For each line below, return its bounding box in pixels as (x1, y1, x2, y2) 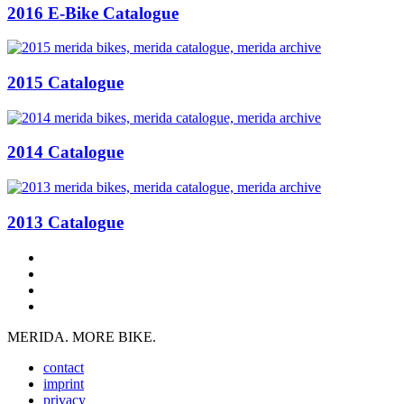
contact (43, 359, 84, 375)
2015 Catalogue (7, 72, 124, 92)
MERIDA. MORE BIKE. (7, 328, 156, 344)
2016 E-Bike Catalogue (7, 3, 179, 23)
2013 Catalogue (7, 212, 124, 232)
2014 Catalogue (7, 142, 124, 162)
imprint (43, 375, 84, 391)
